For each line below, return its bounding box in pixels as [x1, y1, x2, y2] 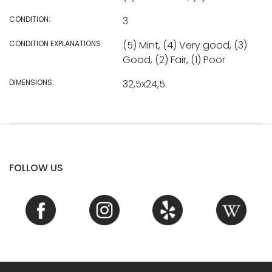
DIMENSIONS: [9, 76, 54, 87]
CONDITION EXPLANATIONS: [9, 38, 103, 49]
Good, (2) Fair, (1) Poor [122, 52, 225, 67]
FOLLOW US [9, 160, 63, 175]
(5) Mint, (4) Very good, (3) [122, 38, 247, 52]
